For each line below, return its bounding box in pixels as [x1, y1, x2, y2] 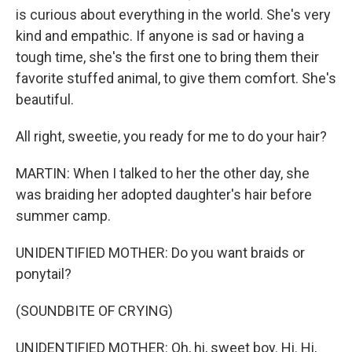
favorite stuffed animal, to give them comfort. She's [16, 70, 336, 86]
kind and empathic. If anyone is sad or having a [16, 27, 304, 44]
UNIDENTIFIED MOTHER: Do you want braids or [16, 244, 305, 261]
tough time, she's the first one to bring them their [16, 49, 319, 65]
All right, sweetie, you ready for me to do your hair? [16, 128, 327, 145]
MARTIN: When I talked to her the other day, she [16, 165, 310, 181]
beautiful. [16, 91, 74, 108]
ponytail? [16, 266, 71, 282]
